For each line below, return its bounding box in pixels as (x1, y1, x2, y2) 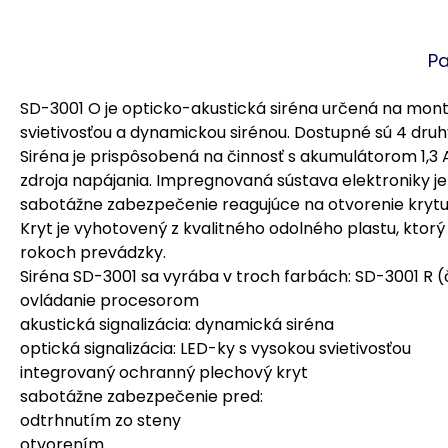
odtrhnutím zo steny (20, 409, 181, 432)
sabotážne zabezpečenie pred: (20, 385, 263, 408)
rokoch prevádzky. (20, 241, 166, 264)
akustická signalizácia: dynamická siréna (20, 313, 334, 336)
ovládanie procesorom (20, 289, 199, 312)
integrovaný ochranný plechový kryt (20, 361, 308, 384)
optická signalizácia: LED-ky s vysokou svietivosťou (20, 337, 411, 360)
